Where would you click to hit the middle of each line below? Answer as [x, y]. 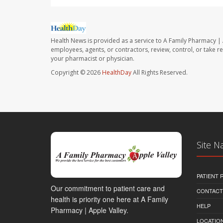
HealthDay [117, 73]
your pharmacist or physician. [93, 59]
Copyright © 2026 [76, 73]
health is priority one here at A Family [110, 199]
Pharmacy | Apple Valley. [90, 210]
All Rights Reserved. [160, 73]
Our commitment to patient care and [108, 188]
